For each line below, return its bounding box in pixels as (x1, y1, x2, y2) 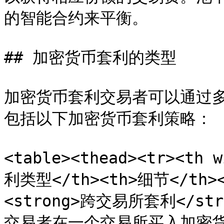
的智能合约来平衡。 (4, 9, 148, 27)
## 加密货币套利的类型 (4, 48, 176, 66)
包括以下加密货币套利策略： (4, 109, 212, 127)
